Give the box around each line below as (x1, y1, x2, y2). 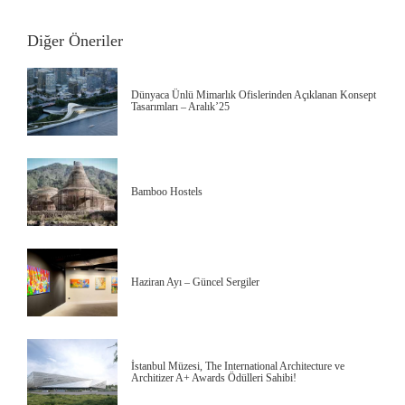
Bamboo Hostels (131, 184, 202, 198)
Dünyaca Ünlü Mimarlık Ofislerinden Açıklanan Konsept (131, 89, 376, 102)
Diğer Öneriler (27, 31, 123, 50)
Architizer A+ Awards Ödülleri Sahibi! (131, 372, 297, 385)
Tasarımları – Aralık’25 (131, 100, 230, 114)
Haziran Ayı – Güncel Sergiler (131, 275, 259, 288)
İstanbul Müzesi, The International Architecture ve (131, 360, 344, 373)
